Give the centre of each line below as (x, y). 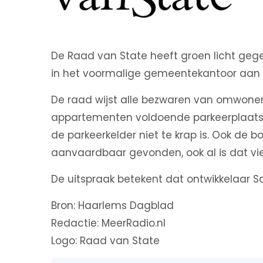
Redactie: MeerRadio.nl (108, 223)
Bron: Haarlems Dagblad (112, 205)
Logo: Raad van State (105, 241)
